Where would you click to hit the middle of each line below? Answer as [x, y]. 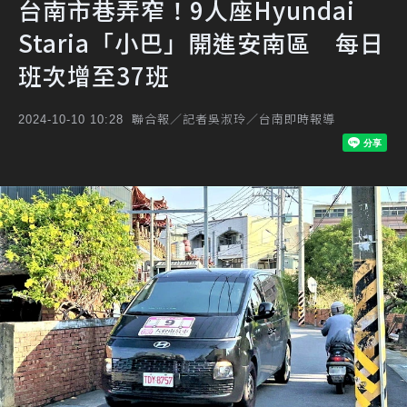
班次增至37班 [94, 75]
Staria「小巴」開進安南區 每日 [201, 42]
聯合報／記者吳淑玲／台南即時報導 [233, 119]
